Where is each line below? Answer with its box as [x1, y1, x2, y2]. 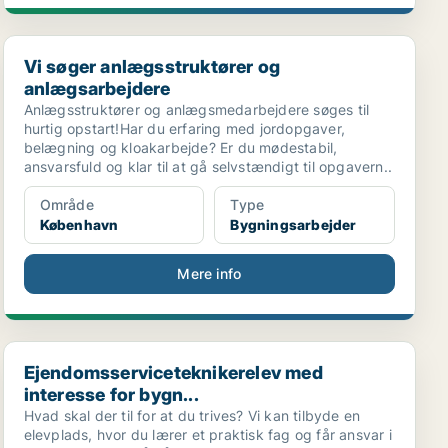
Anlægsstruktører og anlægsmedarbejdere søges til [23, 101, 370, 118]
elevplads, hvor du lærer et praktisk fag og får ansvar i [23, 426, 392, 443]
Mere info [177, 265, 242, 282]
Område [39, 196, 94, 213]
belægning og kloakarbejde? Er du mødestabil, [23, 139, 338, 156]
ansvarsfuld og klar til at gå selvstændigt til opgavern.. [23, 158, 393, 175]
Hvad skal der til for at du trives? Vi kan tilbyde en [23, 407, 361, 424]
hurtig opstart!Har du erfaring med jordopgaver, [23, 120, 346, 137]
